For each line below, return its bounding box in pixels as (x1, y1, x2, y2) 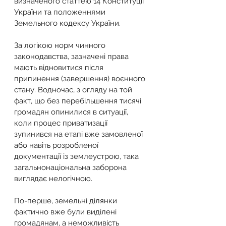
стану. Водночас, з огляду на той (14, 85, 134, 94)
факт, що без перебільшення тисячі (14, 96, 143, 105)
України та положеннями (14, 8, 107, 17)
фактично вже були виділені (14, 207, 119, 216)
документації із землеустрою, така (14, 152, 141, 161)
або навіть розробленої (14, 141, 100, 150)
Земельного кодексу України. (14, 19, 121, 28)
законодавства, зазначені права (14, 52, 131, 61)
